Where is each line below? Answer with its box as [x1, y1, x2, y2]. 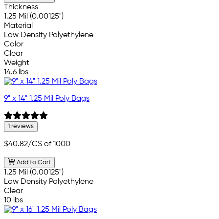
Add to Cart [15, 159, 51, 166]
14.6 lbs [4, 68, 28, 77]
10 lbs [4, 196, 23, 204]
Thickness [4, 3, 38, 12]
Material [4, 22, 33, 30]
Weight [4, 59, 29, 67]
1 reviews [8, 123, 34, 130]
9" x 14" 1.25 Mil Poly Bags [4, 95, 89, 103]
